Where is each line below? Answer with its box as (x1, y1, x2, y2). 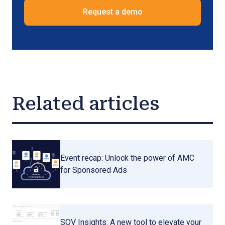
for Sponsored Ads (60, 165, 127, 175)
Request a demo (82, 7, 143, 17)
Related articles (12, 93, 159, 115)
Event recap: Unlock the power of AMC (60, 153, 194, 163)
